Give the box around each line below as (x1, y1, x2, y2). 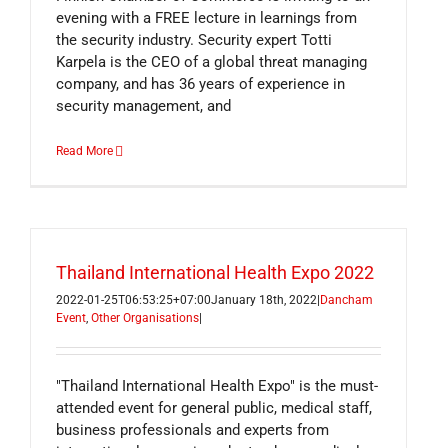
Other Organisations (91, 311, 199, 325)
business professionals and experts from (56, 421, 329, 439)
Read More (56, 144, 113, 158)
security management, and (56, 97, 231, 115)
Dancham (320, 293, 373, 307)
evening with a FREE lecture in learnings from (56, 9, 357, 27)
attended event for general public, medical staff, (56, 399, 372, 417)
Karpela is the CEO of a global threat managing (56, 53, 367, 71)
